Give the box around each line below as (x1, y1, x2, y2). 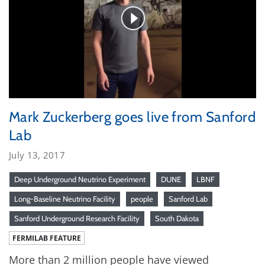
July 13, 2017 (9, 148, 65, 161)
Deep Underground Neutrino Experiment (14, 174, 146, 184)
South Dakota (155, 213, 199, 223)
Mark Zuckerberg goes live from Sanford (9, 108, 256, 125)
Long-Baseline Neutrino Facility (14, 193, 115, 203)
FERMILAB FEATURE (12, 232, 81, 243)
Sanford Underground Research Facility (14, 213, 140, 223)
